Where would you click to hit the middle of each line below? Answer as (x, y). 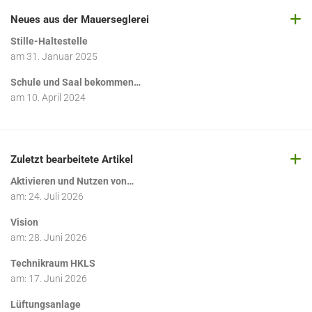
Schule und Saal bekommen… (76, 82)
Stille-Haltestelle (49, 41)
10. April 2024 (56, 97)
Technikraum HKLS (53, 263)
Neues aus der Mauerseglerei (80, 19)
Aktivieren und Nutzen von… (72, 181)
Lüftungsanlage (46, 304)
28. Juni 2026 (58, 237)
